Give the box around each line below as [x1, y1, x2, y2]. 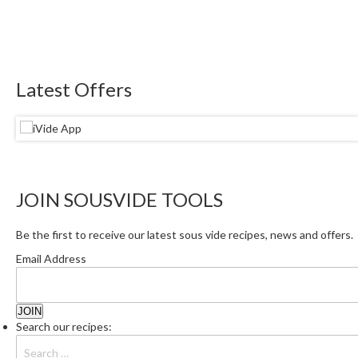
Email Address [16, 252, 86, 266]
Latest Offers [16, 78, 132, 101]
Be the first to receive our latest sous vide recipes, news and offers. [16, 228, 353, 242]
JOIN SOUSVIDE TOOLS [16, 188, 223, 212]
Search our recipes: [16, 320, 112, 334]
